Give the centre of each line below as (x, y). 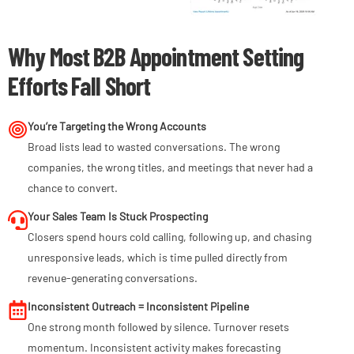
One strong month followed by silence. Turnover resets (158, 327)
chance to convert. (73, 188)
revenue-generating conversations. (113, 278)
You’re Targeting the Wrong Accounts (117, 126)
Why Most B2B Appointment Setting (156, 56)
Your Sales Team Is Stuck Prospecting (118, 217)
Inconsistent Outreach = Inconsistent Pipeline (138, 307)
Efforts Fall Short (79, 86)
